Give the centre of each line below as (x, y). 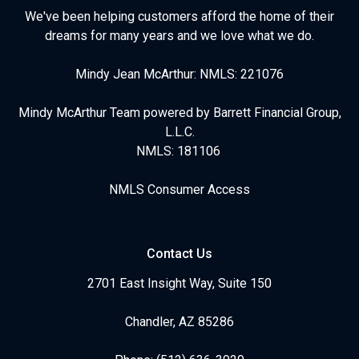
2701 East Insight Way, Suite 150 (179, 283)
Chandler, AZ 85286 (179, 322)
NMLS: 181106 (179, 151)
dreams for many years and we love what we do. (179, 36)
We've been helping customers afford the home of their (179, 16)
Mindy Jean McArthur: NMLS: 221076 (179, 74)
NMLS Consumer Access (179, 190)
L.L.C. (179, 132)
